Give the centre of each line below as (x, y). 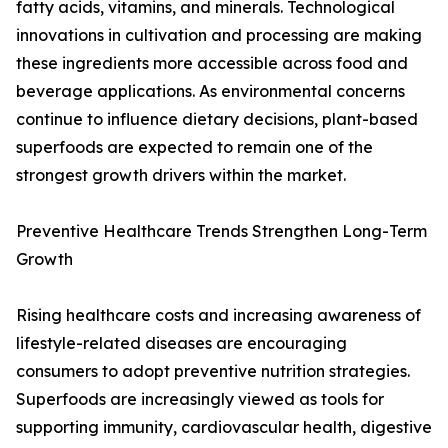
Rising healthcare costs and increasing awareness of (218, 315)
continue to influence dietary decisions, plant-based (217, 119)
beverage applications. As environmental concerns (210, 91)
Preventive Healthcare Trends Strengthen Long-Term (221, 231)
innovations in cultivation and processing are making (219, 35)
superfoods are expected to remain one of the (194, 147)
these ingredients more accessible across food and (212, 63)
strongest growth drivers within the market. (181, 175)
